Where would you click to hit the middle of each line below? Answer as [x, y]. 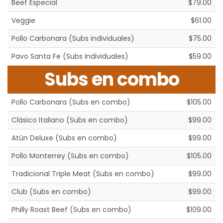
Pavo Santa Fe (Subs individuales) [70, 56]
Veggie [23, 21]
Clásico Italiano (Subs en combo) [70, 120]
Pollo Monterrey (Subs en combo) [70, 156]
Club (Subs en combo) [51, 192]
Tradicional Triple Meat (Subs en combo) [83, 174]
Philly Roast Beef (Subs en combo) [71, 210]
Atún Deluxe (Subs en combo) [64, 138]
